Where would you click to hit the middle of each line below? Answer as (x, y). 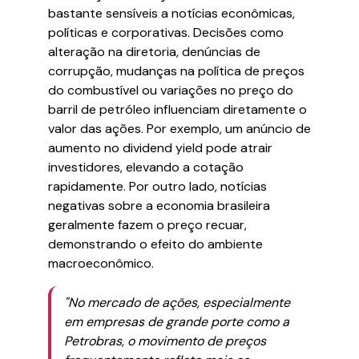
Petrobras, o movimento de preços (165, 341)
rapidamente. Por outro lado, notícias (157, 186)
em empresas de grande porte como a (177, 322)
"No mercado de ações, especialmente (177, 303)
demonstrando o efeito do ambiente (155, 244)
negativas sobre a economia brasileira (159, 206)
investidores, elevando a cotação (146, 167)
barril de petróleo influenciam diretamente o (177, 109)
